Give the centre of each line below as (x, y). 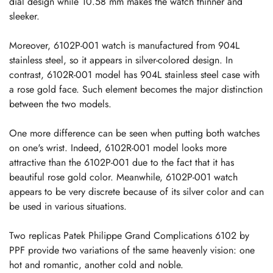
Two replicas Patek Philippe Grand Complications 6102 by (129, 235)
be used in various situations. (68, 206)
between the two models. (60, 104)
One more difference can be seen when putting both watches (134, 133)
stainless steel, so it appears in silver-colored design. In (121, 60)
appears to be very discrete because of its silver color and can (136, 191)
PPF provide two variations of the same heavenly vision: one (132, 250)
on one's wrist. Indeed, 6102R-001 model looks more (118, 147)
